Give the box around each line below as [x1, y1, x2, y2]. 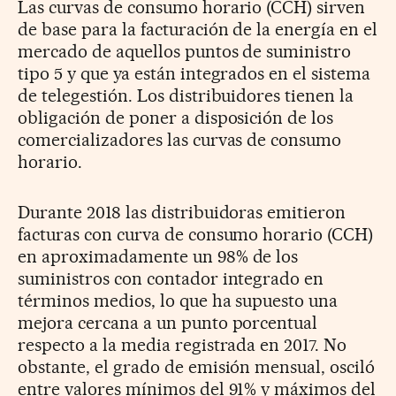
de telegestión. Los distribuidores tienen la [18, 84, 354, 106]
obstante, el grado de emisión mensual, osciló [18, 355, 376, 377]
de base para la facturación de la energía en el [18, 18, 378, 40]
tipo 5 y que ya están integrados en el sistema [18, 62, 371, 84]
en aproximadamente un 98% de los [18, 245, 299, 267]
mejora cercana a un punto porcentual [18, 311, 318, 333]
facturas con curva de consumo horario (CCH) [18, 223, 374, 245]
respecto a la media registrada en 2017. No [18, 333, 347, 355]
